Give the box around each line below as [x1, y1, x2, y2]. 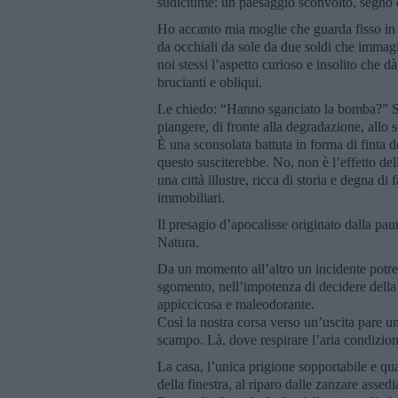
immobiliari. [157, 189, 225, 205]
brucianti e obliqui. [157, 74, 262, 90]
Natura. [157, 234, 199, 250]
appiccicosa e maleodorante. [157, 296, 314, 312]
